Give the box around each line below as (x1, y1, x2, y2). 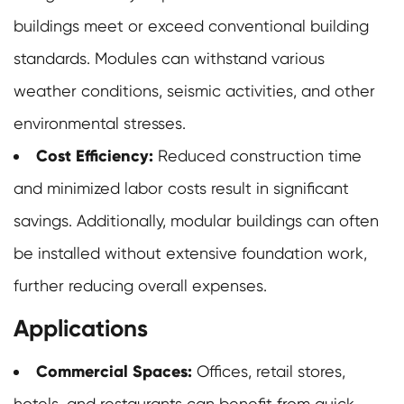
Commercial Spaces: (36, 362, 192, 382)
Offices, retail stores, (192, 362, 345, 381)
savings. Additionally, (14, 211, 170, 231)
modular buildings (170, 211, 302, 231)
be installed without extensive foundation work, (14, 243, 367, 263)
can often (302, 211, 379, 231)
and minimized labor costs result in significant (14, 179, 349, 198)
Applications (14, 314, 148, 344)
